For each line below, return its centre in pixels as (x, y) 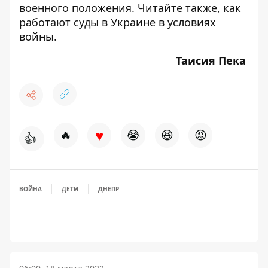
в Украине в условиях (157, 22)
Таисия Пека (212, 60)
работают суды (59, 22)
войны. (38, 36)
